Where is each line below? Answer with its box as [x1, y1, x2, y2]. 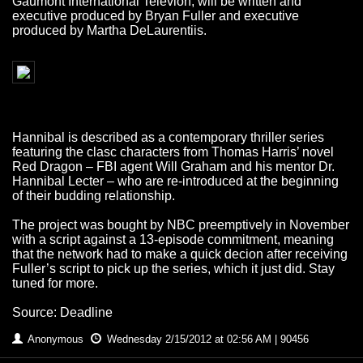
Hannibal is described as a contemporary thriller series [12, 130, 324, 145]
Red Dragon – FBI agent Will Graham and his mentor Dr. [12, 160, 335, 174]
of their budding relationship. [12, 189, 175, 203]
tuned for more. [12, 276, 98, 291]
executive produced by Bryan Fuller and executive [12, 9, 299, 23]
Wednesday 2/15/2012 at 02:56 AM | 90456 [104, 333, 309, 346]
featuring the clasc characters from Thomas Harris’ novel [12, 145, 334, 160]
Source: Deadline [12, 305, 113, 320]
